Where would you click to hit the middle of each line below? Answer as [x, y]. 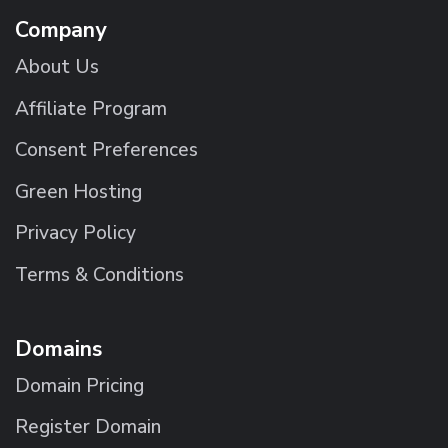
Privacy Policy [75, 233]
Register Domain [88, 427]
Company [60, 29]
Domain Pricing [79, 385]
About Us [57, 66]
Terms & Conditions [99, 274]
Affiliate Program [91, 108]
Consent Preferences [106, 150]
